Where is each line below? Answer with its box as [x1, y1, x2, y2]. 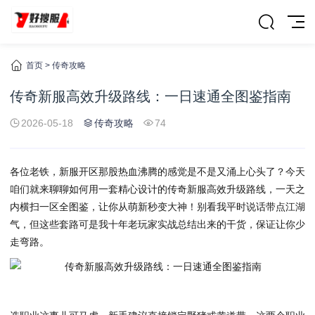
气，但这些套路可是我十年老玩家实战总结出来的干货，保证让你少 [10, 219, 305, 230]
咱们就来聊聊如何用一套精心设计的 [10, 184, 167, 195]
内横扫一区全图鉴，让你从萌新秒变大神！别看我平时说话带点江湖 [10, 201, 305, 212]
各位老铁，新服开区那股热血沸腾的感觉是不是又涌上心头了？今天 [10, 166, 305, 177]
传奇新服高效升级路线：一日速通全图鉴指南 [10, 89, 291, 104]
